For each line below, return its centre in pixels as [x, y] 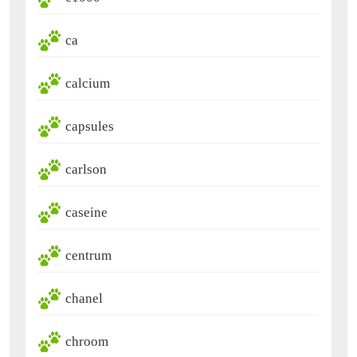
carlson [86, 169]
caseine [86, 212]
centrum [88, 255]
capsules [90, 126]
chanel [84, 298]
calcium [88, 83]
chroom [87, 341]
